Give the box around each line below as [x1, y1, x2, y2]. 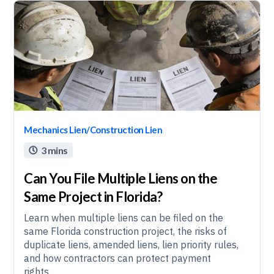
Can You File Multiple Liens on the [24, 170, 218, 187]
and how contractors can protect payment [24, 252, 212, 264]
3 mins [40, 144, 68, 156]
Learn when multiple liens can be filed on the [24, 212, 224, 224]
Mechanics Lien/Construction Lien [24, 124, 163, 135]
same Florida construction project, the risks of [24, 225, 228, 237]
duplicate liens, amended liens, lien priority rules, [24, 239, 239, 251]
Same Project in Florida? [24, 188, 163, 205]
